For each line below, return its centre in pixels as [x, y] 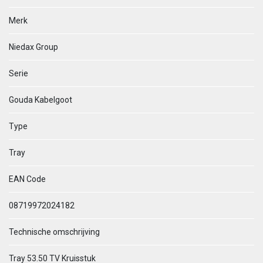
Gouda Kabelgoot [41, 100]
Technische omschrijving [54, 232]
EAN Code [27, 179]
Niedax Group [33, 47]
